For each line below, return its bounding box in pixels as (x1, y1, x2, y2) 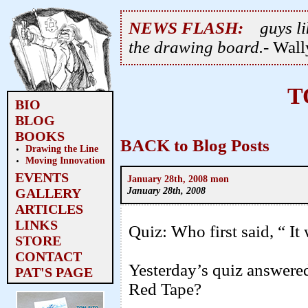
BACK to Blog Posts (120, 136, 269, 155)
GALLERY (15, 186, 81, 201)
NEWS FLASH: (129, 19, 243, 37)
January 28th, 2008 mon (127, 173, 229, 184)
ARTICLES (15, 201, 83, 217)
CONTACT (15, 249, 82, 264)
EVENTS (15, 170, 69, 185)
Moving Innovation (25, 155, 105, 166)
